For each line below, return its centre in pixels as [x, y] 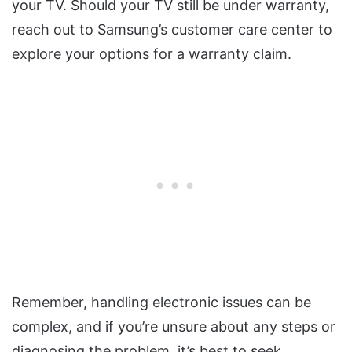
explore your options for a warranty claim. [152, 54]
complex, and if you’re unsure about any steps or [174, 327]
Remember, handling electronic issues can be [161, 302]
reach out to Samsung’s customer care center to [172, 30]
